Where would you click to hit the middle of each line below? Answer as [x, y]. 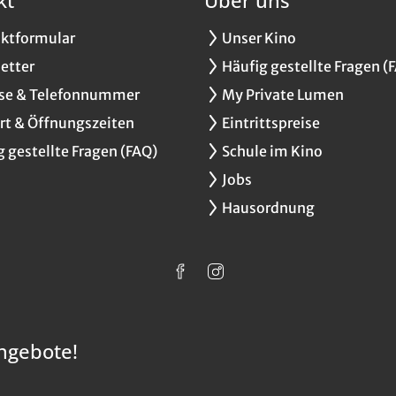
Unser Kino [259, 38]
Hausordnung [268, 207]
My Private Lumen [282, 94]
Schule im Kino [272, 151]
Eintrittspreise [270, 122]
